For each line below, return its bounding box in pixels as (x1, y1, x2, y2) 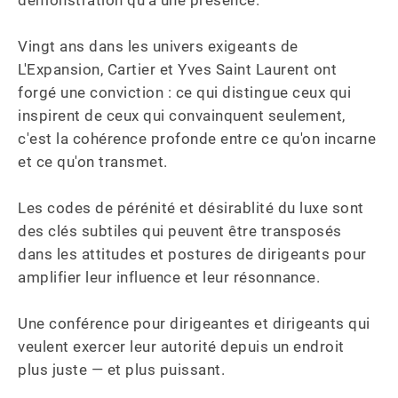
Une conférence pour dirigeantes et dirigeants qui (18, 314, 374, 332)
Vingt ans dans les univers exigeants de (18, 37, 302, 55)
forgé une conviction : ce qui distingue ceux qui (18, 84, 355, 101)
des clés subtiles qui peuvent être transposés (18, 222, 346, 240)
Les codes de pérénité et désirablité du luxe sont (18, 199, 368, 217)
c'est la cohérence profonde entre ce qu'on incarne (18, 130, 380, 147)
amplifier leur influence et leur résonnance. (18, 268, 320, 286)
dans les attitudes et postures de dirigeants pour (18, 245, 370, 263)
